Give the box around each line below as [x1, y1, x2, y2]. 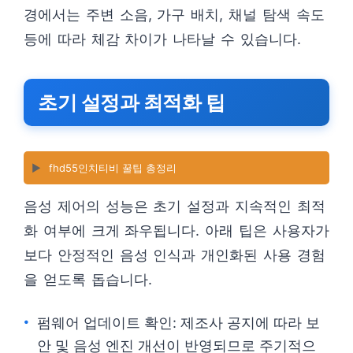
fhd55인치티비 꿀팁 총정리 [49, 162, 176, 174]
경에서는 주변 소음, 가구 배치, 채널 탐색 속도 [24, 6, 325, 23]
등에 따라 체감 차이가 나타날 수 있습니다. [24, 31, 301, 47]
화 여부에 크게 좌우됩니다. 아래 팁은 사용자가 [24, 222, 329, 239]
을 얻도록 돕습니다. [24, 271, 152, 288]
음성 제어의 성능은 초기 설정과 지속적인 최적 [24, 198, 325, 214]
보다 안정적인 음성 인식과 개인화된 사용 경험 [24, 247, 325, 263]
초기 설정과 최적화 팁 [38, 91, 225, 114]
